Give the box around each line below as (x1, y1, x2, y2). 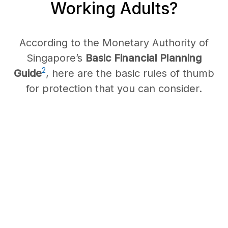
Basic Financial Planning (85, 51, 202, 64)
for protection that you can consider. (26, 82, 202, 95)
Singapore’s (26, 51, 85, 64)
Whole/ (31, 191, 94, 214)
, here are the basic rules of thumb (46, 67, 214, 79)
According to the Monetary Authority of (19, 36, 209, 49)
